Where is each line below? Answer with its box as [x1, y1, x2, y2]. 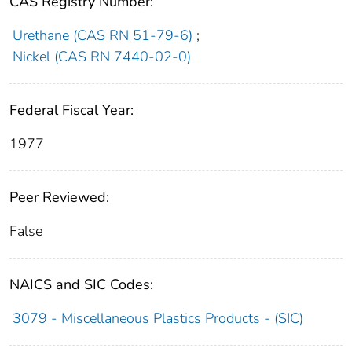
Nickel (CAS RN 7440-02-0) [12, 47, 191, 67]
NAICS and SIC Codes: [9, 275, 153, 295]
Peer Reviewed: [9, 188, 109, 207]
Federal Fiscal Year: [9, 101, 134, 120]
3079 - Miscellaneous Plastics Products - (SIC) [12, 309, 303, 328]
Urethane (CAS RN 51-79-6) [12, 26, 192, 46]
